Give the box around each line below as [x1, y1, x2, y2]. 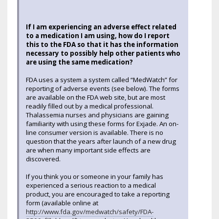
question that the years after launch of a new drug [26, 136, 176, 146]
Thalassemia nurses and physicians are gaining [26, 110, 169, 119]
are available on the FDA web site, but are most [26, 92, 165, 102]
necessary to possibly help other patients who [26, 48, 180, 58]
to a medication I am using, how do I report [26, 31, 170, 40]
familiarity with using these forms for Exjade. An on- [26, 119, 178, 128]
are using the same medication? [26, 57, 133, 66]
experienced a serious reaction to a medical [26, 180, 156, 190]
